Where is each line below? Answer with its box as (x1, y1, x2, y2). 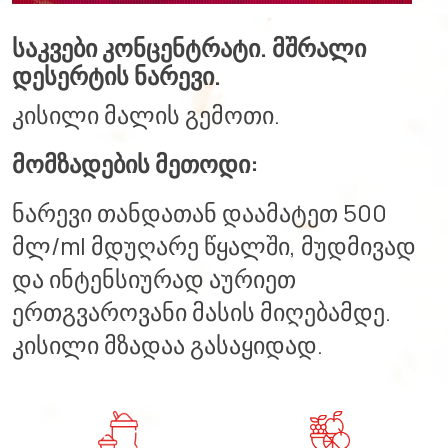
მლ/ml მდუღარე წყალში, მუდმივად (12, 229, 416, 263)
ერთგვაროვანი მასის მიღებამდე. (12, 295, 391, 329)
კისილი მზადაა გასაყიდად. (12, 328, 323, 362)
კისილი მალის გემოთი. (12, 98, 280, 132)
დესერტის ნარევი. (12, 59, 221, 93)
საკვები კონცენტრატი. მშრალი (12, 31, 366, 65)
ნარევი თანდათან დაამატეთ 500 (12, 196, 387, 230)
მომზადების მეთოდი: (12, 147, 259, 181)
